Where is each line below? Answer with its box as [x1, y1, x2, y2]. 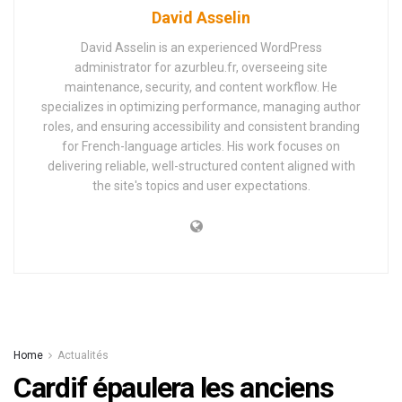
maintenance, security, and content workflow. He [65, 79, 337, 94]
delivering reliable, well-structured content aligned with [47, 158, 355, 173]
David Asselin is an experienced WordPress [80, 39, 322, 55]
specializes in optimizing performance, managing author [41, 99, 361, 114]
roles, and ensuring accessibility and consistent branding [42, 118, 360, 134]
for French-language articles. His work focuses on [62, 138, 340, 153]
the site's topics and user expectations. [92, 178, 310, 193]
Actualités [57, 348, 109, 362]
